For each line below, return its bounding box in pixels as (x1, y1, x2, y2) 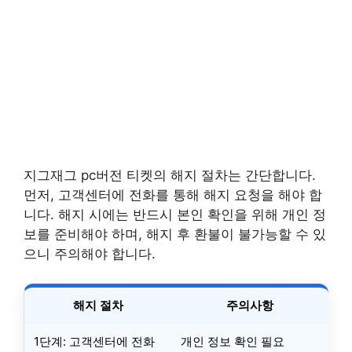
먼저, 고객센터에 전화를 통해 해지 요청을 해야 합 (24, 186, 322, 203)
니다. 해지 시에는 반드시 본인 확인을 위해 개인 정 (24, 206, 326, 222)
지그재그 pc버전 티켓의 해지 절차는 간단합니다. (24, 167, 316, 183)
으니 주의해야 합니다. (24, 245, 156, 262)
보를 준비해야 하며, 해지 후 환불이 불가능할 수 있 (24, 225, 326, 242)
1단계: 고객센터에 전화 (34, 334, 155, 349)
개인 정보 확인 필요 (181, 334, 284, 349)
